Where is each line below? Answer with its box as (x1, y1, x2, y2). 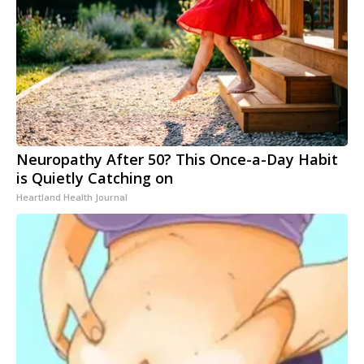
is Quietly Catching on (16, 168, 173, 188)
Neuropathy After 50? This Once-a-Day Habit (16, 149, 338, 170)
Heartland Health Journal (16, 191, 128, 204)
